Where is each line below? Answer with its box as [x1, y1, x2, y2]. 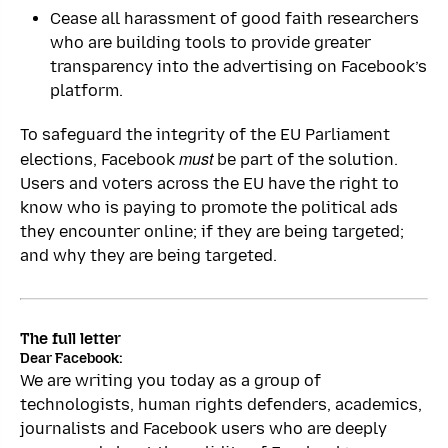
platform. [50, 80, 123, 100]
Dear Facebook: [20, 349, 123, 367]
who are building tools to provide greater [50, 32, 371, 52]
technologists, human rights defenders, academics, [20, 395, 422, 415]
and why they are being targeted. [20, 245, 277, 265]
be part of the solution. [213, 149, 398, 169]
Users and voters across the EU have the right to [20, 173, 399, 193]
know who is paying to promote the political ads [20, 197, 398, 217]
